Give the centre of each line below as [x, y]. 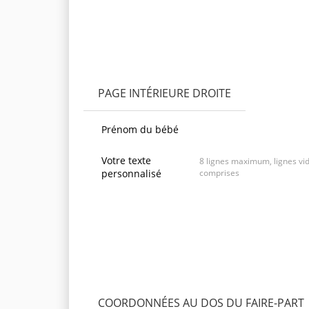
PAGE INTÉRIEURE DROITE [164, 93]
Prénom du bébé [140, 130]
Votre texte [126, 160]
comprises [219, 172]
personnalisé [131, 173]
